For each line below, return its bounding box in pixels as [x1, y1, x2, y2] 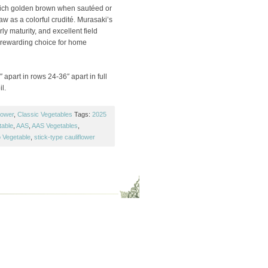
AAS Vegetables [31, 122, 78, 130]
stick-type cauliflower [33, 133, 95, 141]
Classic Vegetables [17, 111, 72, 118]
